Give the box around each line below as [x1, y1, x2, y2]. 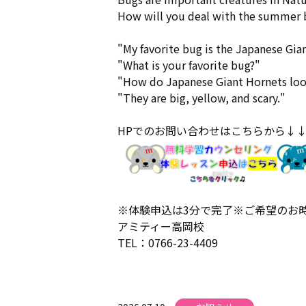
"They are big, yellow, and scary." [117, 89, 286, 106]
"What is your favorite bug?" [117, 56, 260, 73]
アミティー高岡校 [117, 217, 204, 234]
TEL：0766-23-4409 [117, 234, 218, 251]
